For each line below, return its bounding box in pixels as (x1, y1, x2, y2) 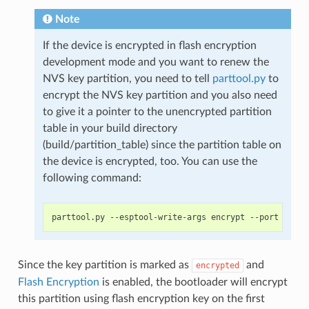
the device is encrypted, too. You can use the (42, 155, 257, 167)
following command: (42, 172, 141, 183)
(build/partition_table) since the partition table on (42, 139, 281, 150)
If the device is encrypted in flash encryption (42, 39, 257, 51)
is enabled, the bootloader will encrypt (99, 276, 288, 288)
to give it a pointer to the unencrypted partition (42, 106, 272, 117)
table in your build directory (42, 122, 177, 134)
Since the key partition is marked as (17, 259, 192, 270)
